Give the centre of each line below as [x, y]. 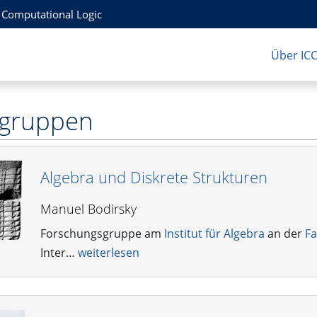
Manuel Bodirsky [88, 208]
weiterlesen [108, 252]
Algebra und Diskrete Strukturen [154, 177]
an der [284, 233]
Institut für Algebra [214, 233]
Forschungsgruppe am [102, 233]
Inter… [59, 252]
